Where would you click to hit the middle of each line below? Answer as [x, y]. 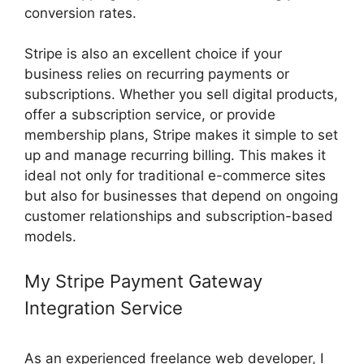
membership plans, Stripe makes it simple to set [181, 135]
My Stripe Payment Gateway [143, 281]
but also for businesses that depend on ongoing [181, 196]
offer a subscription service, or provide [150, 115]
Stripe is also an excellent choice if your [153, 54]
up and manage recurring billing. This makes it [175, 155]
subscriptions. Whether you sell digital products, [181, 94]
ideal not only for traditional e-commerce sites [175, 175]
